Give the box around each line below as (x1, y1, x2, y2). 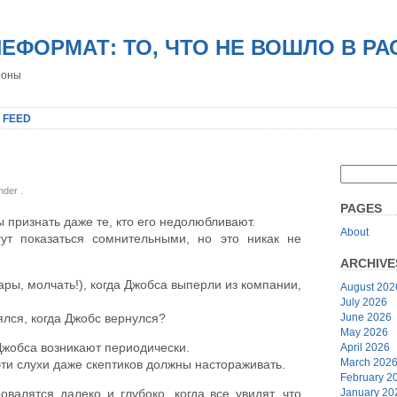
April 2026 (340, 340, 390, 354)
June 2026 (340, 310, 392, 323)
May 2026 (340, 325, 388, 339)
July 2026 (340, 295, 387, 308)
